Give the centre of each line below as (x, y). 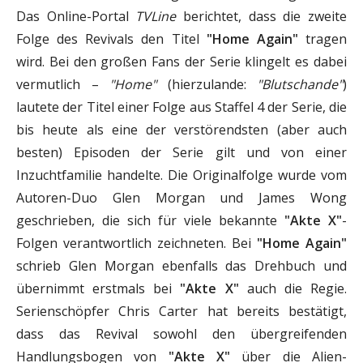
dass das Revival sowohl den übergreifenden (181, 333)
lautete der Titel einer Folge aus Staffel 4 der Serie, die (181, 107)
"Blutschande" (300, 84)
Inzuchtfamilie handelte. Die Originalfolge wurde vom (181, 175)
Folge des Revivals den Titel (111, 38)
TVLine (156, 16)
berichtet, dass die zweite (262, 16)
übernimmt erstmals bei (98, 288)
